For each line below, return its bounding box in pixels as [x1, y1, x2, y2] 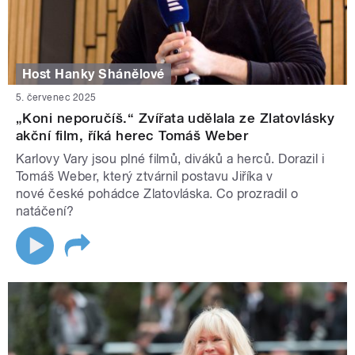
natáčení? [16, 203, 78, 219]
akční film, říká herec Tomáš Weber [16, 127, 249, 143]
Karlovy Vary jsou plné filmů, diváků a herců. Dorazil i [16, 151, 325, 166]
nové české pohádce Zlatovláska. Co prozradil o [16, 185, 299, 201]
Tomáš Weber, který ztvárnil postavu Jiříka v [16, 168, 273, 184]
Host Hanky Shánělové [22, 66, 165, 82]
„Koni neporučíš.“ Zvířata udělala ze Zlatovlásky [16, 109, 335, 126]
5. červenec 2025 [16, 91, 97, 103]
